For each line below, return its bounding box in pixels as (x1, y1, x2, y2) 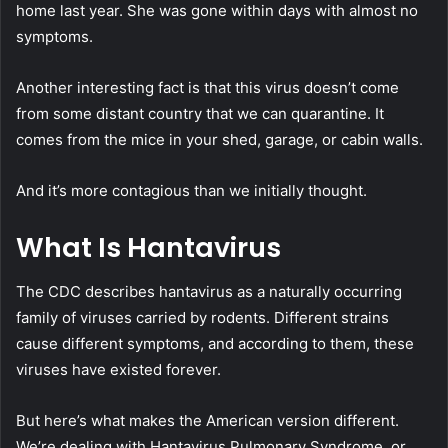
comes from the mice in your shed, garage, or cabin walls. (16, 129, 427, 149)
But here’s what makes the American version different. (16, 411, 399, 431)
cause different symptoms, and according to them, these (16, 334, 414, 354)
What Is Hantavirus (16, 228, 281, 266)
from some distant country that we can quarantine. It (16, 103, 384, 123)
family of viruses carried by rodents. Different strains (16, 308, 389, 328)
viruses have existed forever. (16, 360, 221, 380)
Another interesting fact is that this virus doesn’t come (16, 77, 399, 97)
